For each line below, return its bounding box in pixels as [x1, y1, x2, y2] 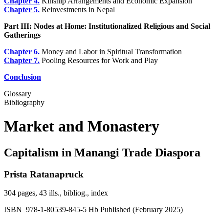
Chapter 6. [4, 47, 40, 56]
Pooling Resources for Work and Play [40, 56, 158, 65]
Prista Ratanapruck [4, 169, 84, 179]
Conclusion [4, 72, 41, 81]
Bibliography [4, 98, 44, 107]
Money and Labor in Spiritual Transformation [40, 47, 182, 56]
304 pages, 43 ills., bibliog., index [4, 189, 108, 197]
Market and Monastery [4, 117, 159, 135]
